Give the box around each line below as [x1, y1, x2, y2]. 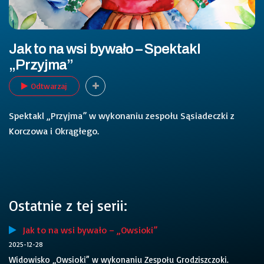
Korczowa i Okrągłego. [9, 124, 99, 137]
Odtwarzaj [31, 80, 67, 91]
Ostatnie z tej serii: [9, 196, 127, 214]
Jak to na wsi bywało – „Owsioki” [16, 224, 157, 236]
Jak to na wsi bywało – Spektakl [9, 41, 201, 57]
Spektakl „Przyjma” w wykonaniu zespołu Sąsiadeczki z [9, 109, 235, 121]
